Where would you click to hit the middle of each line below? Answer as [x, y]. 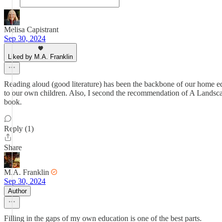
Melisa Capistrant [31, 29]
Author [17, 191]
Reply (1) [19, 129]
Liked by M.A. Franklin [40, 57]
